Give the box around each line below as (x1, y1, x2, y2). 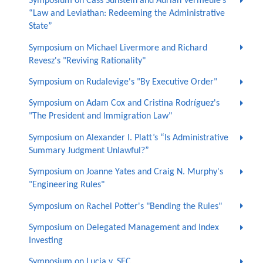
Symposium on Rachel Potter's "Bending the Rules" (28, 201, 222, 211)
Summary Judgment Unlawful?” (28, 146, 149, 156)
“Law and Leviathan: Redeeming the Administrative (28, 9, 225, 19)
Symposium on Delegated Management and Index (28, 222, 219, 232)
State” (28, 22, 52, 32)
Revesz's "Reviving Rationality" (28, 56, 146, 66)
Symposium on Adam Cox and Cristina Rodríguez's (28, 99, 220, 109)
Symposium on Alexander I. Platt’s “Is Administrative (28, 133, 228, 143)
